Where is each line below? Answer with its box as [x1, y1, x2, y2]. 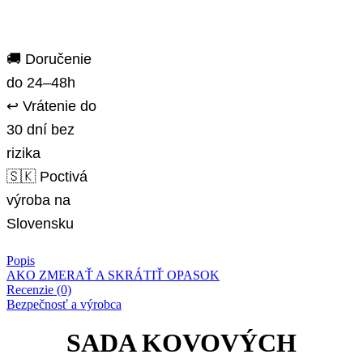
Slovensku [6, 215, 74, 233]
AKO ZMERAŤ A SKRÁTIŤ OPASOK [6, 268, 220, 283]
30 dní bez [6, 121, 75, 139]
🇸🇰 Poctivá [6, 168, 88, 186]
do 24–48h [6, 74, 75, 92]
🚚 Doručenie [6, 50, 92, 68]
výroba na [6, 191, 70, 209]
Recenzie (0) [6, 283, 71, 297]
